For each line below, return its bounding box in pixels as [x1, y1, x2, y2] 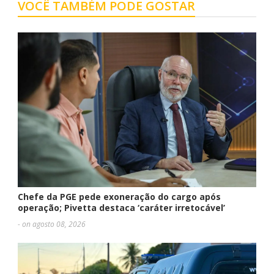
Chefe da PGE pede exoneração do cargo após [18, 190, 221, 202]
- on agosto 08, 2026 [18, 218, 86, 229]
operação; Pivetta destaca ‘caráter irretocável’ [18, 201, 225, 213]
